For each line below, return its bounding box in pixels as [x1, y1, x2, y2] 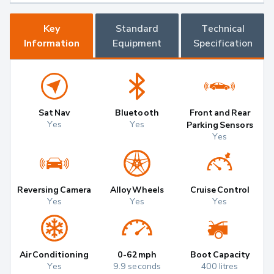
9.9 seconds [113, 261, 161, 272]
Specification [193, 37, 253, 50]
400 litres [201, 261, 239, 272]
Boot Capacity [190, 249, 250, 260]
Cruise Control [190, 184, 250, 195]
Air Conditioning [19, 249, 89, 260]
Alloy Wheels [109, 184, 165, 195]
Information [23, 37, 80, 50]
